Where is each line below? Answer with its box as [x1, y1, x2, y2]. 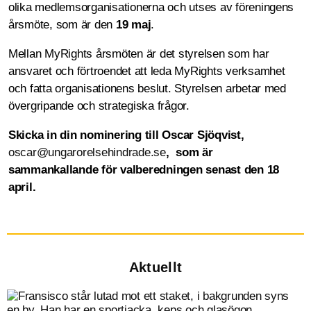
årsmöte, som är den [8, 17, 116, 31]
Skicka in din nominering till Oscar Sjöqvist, [8, 128, 244, 142]
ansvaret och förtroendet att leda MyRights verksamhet [8, 64, 285, 78]
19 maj [115, 17, 151, 31]
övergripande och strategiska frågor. [8, 99, 190, 112]
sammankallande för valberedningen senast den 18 [8, 162, 280, 176]
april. [8, 180, 40, 194]
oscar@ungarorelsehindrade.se [8, 145, 166, 159]
